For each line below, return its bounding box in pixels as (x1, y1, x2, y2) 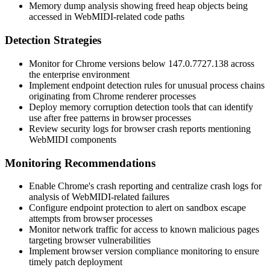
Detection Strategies (5, 34, 101, 47)
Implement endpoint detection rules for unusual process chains (29, 80, 265, 90)
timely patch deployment (29, 257, 122, 268)
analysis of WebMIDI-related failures (29, 192, 169, 202)
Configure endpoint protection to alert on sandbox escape (29, 202, 246, 213)
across (228, 58, 254, 69)
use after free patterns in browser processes (29, 112, 191, 123)
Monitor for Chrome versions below (29, 58, 168, 69)
